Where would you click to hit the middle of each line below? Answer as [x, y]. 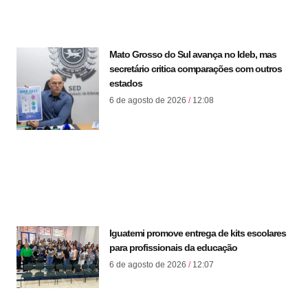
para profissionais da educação [173, 247]
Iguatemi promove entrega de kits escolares [198, 233]
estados [126, 83]
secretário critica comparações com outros [196, 68]
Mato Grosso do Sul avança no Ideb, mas [193, 54]
